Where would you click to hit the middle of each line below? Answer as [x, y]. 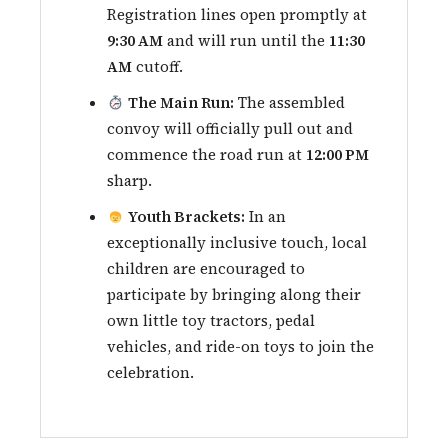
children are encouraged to [206, 269]
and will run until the [246, 41]
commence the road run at [206, 155]
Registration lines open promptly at [237, 15]
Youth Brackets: [187, 217]
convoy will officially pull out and [230, 129]
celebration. [150, 373]
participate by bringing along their [234, 295]
